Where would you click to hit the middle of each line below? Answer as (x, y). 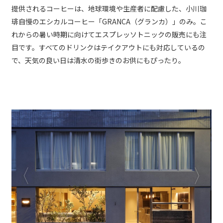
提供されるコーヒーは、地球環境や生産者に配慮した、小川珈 (109, 8)
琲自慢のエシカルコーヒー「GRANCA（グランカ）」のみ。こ (109, 21)
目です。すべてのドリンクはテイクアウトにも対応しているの (108, 47)
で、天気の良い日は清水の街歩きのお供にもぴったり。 (98, 60)
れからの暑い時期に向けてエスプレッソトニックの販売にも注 (109, 34)
